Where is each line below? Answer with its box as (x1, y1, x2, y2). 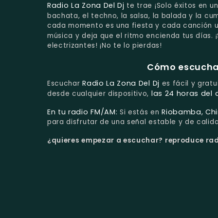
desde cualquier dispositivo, (47, 89, 151, 99)
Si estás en (117, 108, 162, 117)
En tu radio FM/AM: (47, 107, 118, 117)
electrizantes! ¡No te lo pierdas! (47, 40, 162, 50)
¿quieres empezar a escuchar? (47, 135, 165, 145)
